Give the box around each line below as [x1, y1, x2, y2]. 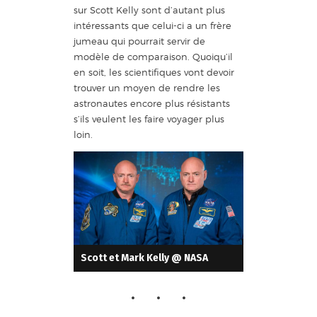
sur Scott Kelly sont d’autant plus [74, 4, 225, 16]
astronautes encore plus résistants [74, 97, 230, 109]
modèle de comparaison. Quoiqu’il [74, 50, 233, 62]
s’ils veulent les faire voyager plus [74, 113, 224, 125]
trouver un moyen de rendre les [74, 81, 220, 93]
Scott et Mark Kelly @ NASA [81, 252, 208, 265]
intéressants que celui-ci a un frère [74, 19, 231, 31]
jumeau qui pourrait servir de [74, 35, 205, 47]
